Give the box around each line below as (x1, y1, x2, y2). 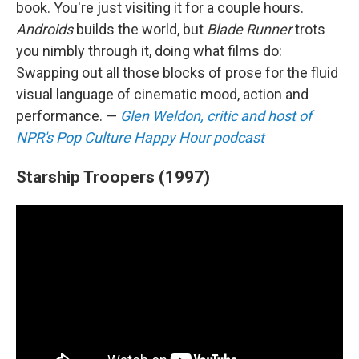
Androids (16, 20, 76, 38)
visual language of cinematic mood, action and (16, 85, 309, 103)
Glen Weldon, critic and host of (120, 107, 312, 124)
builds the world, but (76, 20, 207, 38)
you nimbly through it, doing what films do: (16, 42, 282, 59)
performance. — (16, 107, 120, 124)
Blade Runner (207, 20, 292, 38)
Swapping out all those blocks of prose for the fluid (16, 63, 338, 81)
